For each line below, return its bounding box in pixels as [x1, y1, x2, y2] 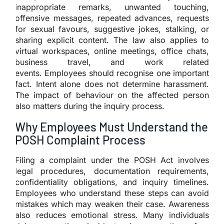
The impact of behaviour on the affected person [15, 89, 209, 100]
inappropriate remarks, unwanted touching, [15, 1, 209, 12]
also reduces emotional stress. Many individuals [15, 209, 209, 220]
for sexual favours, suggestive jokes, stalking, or [15, 23, 209, 34]
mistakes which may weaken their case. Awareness [15, 198, 209, 209]
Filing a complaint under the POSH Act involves [15, 154, 209, 165]
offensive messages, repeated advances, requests [15, 12, 209, 23]
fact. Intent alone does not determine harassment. [15, 78, 209, 89]
